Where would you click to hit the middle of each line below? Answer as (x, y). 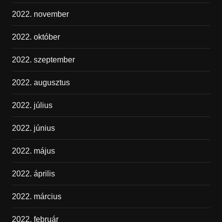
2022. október (36, 37)
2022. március (36, 197)
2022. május (33, 151)
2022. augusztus (41, 83)
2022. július (32, 106)
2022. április (33, 174)
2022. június (33, 128)
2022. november (40, 14)
